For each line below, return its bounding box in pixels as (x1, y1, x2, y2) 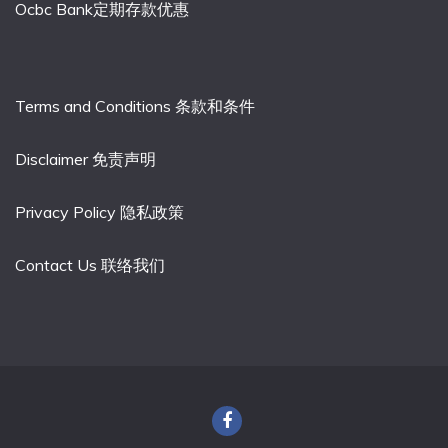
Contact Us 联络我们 (15, 254, 165, 275)
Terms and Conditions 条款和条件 (15, 96, 255, 117)
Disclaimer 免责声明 (15, 149, 156, 170)
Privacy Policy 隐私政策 (15, 202, 184, 223)
